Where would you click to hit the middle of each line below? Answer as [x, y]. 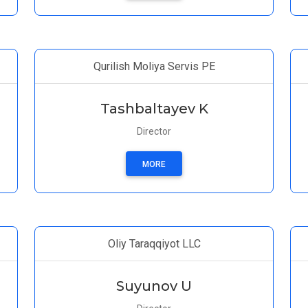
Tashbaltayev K [154, 109]
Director [154, 131]
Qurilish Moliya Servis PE [154, 66]
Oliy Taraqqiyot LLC [154, 244]
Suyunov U [154, 286]
